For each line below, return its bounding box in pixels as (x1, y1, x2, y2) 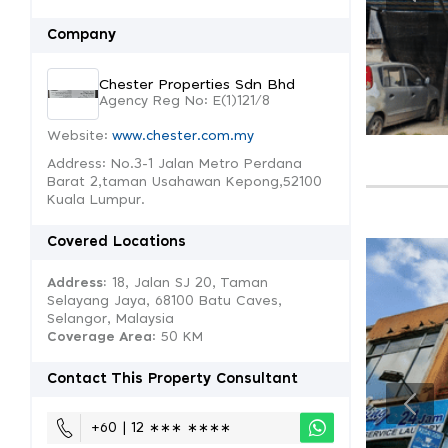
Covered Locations (47, 235, 186, 249)
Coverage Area (47, 331, 152, 344)
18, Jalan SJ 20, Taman (107, 277, 268, 290)
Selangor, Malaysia (47, 313, 174, 326)
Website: (47, 130, 112, 143)
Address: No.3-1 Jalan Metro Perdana (47, 158, 302, 171)
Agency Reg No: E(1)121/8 (99, 94, 270, 108)
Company (47, 28, 116, 42)
